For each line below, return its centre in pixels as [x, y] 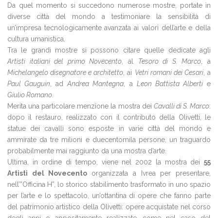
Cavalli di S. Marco [182, 106]
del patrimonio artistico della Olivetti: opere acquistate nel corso [109, 207]
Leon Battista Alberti [170, 84]
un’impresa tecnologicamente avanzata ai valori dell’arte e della [109, 28]
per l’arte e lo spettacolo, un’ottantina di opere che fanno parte [109, 196]
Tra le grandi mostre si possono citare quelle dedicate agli [109, 50]
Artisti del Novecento [47, 173]
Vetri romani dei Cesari [169, 73]
